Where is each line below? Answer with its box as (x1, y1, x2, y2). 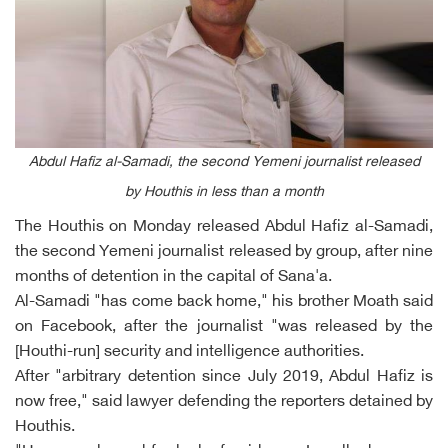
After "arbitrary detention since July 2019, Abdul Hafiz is (15, 367, 433, 387)
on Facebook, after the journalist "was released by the (15, 317, 433, 337)
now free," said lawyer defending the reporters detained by (15, 392, 433, 412)
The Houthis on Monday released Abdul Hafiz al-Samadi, (15, 217, 433, 237)
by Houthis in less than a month (124, 183, 324, 201)
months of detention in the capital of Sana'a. (15, 267, 332, 287)
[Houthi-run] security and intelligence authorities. (15, 342, 364, 362)
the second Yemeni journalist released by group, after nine (15, 242, 433, 262)
